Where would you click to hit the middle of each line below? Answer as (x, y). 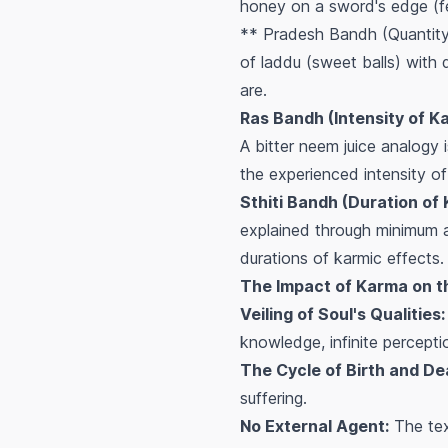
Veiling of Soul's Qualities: (342, 314)
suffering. (273, 398)
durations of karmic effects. (342, 258)
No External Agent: (314, 426)
